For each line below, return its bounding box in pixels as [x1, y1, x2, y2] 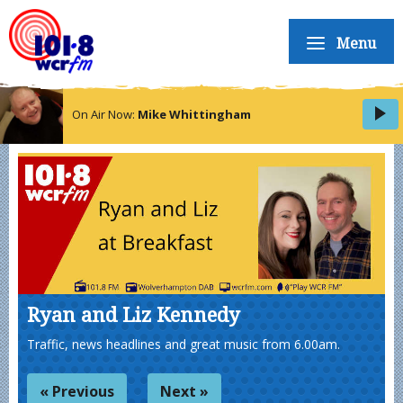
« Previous [40, 381, 114, 401]
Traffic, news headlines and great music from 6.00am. [27, 336, 340, 353]
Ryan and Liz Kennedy [27, 300, 240, 327]
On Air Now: [72, 106, 138, 122]
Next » [160, 381, 209, 401]
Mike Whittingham [138, 106, 251, 122]
